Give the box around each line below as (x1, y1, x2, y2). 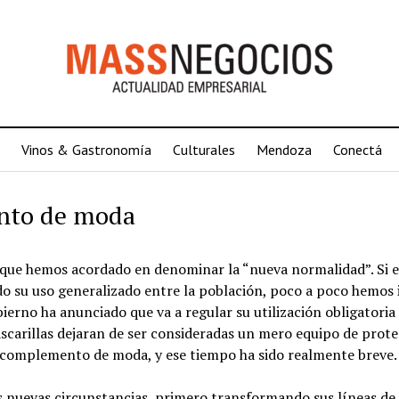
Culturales (172, 141, 235, 159)
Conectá (332, 141, 382, 159)
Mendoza (256, 141, 312, 159)
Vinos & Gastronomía (20, 141, 151, 159)
